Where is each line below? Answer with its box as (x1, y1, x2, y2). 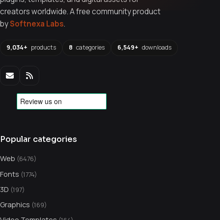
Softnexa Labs (10, 18, 64, 29)
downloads (140, 43, 171, 52)
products (29, 43, 56, 52)
